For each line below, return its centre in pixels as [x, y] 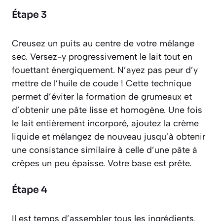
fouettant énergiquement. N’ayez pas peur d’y [105, 70]
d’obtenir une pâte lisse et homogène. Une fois [107, 110]
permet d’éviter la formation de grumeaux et [102, 97]
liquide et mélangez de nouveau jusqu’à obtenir [109, 137]
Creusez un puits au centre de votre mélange [103, 44]
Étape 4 [30, 190]
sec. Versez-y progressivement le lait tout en [102, 57]
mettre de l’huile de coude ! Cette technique [102, 84]
